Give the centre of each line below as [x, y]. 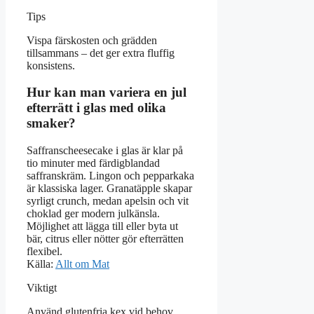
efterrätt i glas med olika [96, 108]
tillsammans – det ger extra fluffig [101, 53]
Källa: [41, 264]
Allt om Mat [82, 264]
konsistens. [51, 65]
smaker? [51, 123]
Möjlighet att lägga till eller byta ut [102, 226]
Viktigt [42, 288]
